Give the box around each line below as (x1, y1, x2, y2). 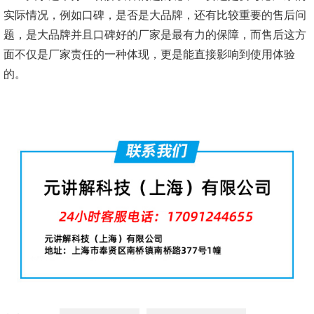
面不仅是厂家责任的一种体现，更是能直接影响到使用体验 (4, 48, 295, 60)
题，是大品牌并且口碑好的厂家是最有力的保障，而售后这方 (4, 29, 306, 41)
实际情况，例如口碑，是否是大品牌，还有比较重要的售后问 (4, 9, 306, 21)
